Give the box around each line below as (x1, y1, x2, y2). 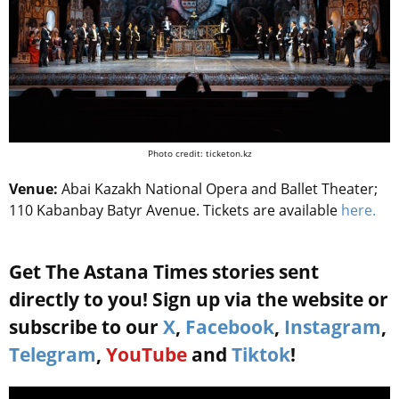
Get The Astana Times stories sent (9, 259, 319, 285)
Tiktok (232, 342, 290, 368)
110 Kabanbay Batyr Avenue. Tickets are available (9, 200, 338, 221)
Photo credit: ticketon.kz (147, 147, 252, 160)
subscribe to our (9, 314, 163, 340)
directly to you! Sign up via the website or (9, 287, 388, 313)
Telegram (9, 342, 96, 368)
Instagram (284, 314, 381, 340)
